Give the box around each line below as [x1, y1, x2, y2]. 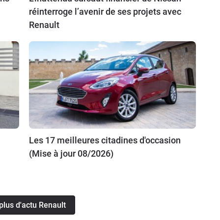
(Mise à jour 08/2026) [29, 148, 113, 159]
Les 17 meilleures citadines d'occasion [29, 135, 181, 145]
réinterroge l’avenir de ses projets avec [29, 6, 181, 17]
